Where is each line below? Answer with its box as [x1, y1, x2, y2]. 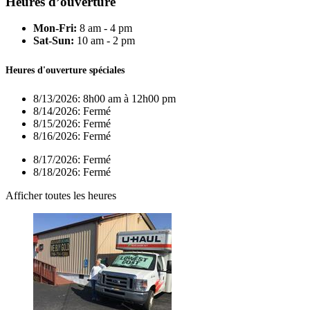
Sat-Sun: [33, 35, 74, 47]
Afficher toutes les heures [6, 189, 116, 201]
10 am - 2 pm [74, 35, 135, 47]
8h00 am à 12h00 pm [83, 92, 176, 104]
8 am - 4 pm [77, 22, 132, 35]
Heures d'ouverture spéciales [6, 64, 125, 75]
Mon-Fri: [33, 22, 77, 35]
